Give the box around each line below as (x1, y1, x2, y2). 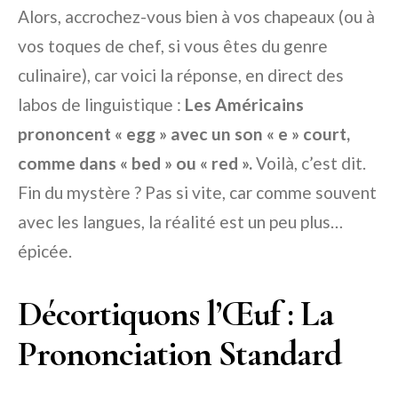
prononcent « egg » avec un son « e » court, (18, 123, 350, 145)
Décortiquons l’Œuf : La (18, 292, 333, 336)
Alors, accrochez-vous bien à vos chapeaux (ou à (18, 6, 375, 28)
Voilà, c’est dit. (252, 153, 366, 174)
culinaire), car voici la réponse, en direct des (18, 65, 344, 86)
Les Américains (185, 94, 304, 115)
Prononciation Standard (18, 332, 341, 376)
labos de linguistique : (18, 94, 185, 115)
